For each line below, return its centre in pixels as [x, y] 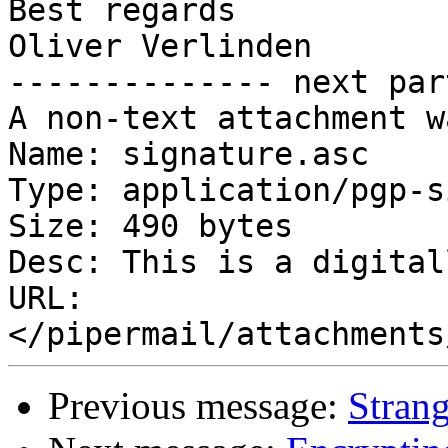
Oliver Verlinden [160, 46]
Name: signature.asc [188, 154]
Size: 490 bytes [150, 226]
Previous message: [198, 406]
